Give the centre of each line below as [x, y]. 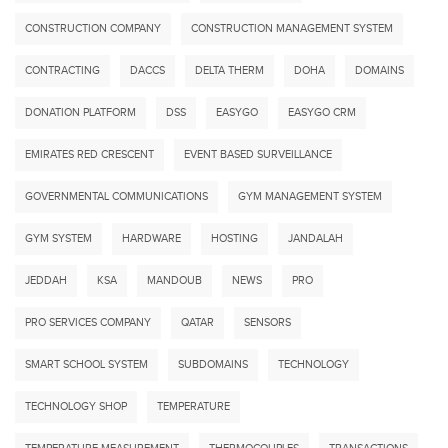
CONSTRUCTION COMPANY [93, 28]
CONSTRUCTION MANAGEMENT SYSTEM [292, 28]
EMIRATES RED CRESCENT [89, 154]
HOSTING [234, 238]
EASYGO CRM [322, 112]
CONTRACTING [62, 70]
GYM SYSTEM [58, 238]
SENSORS [267, 322]
